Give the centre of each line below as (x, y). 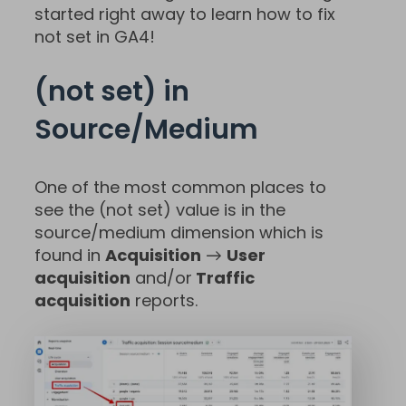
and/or (161, 278)
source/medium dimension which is (179, 233)
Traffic (223, 278)
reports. (164, 301)
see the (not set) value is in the (160, 210)
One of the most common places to (180, 188)
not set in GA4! (95, 37)
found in (70, 256)
